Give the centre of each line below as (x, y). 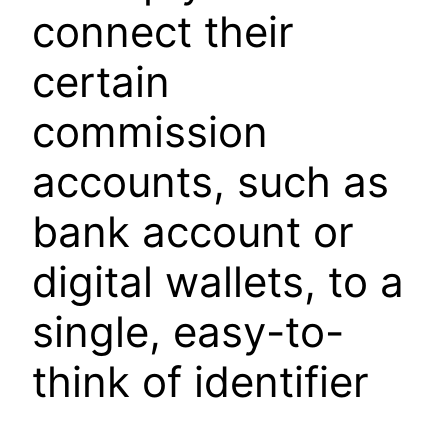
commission (150, 131)
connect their (163, 31)
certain (101, 81)
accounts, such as (210, 181)
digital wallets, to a (218, 281)
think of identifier (200, 381)
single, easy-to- (188, 331)
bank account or (193, 231)
